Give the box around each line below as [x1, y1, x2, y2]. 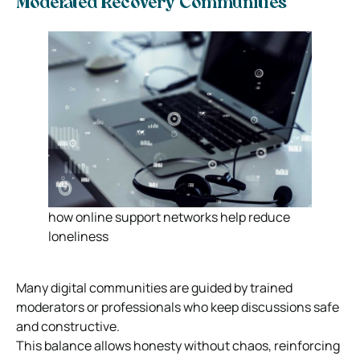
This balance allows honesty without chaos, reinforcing [16, 336, 340, 354]
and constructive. [16, 317, 120, 335]
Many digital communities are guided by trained [16, 278, 292, 297]
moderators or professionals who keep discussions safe [16, 297, 339, 316]
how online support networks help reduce [48, 207, 290, 226]
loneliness [48, 227, 108, 245]
